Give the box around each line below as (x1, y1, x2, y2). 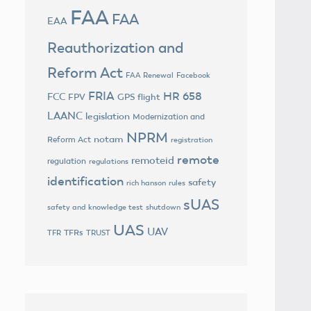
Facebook (176, 70, 210, 80)
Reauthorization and (47, 38, 183, 56)
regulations (89, 156, 128, 166)
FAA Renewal (126, 70, 174, 80)
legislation (85, 110, 130, 122)
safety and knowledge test (47, 202, 143, 212)
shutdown (146, 202, 180, 212)
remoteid (131, 153, 174, 167)
